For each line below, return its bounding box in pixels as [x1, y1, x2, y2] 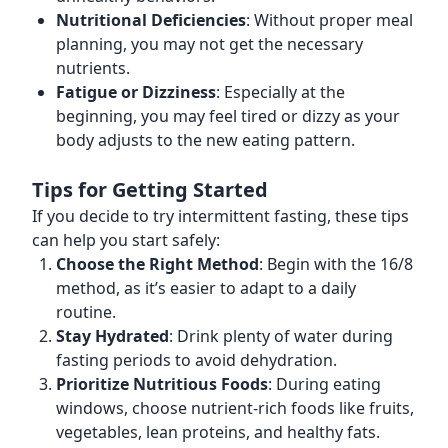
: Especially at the [216, 81, 345, 103]
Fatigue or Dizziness [56, 81, 216, 103]
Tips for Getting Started [32, 176, 268, 203]
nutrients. [56, 57, 130, 79]
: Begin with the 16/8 [259, 253, 413, 275]
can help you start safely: [32, 229, 220, 251]
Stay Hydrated [56, 325, 169, 347]
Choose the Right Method [56, 253, 259, 275]
